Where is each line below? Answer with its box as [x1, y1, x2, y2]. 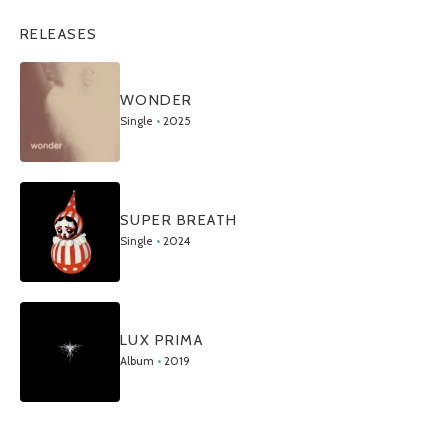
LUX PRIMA [120, 330, 204, 349]
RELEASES [20, 24, 98, 43]
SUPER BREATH [120, 210, 238, 229]
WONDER [120, 90, 193, 109]
